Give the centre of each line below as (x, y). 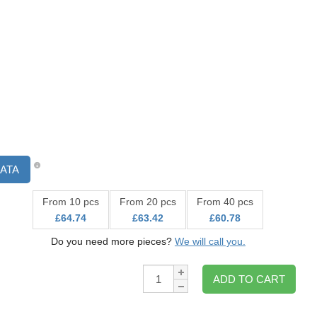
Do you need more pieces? (113, 241)
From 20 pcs (148, 202)
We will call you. (210, 241)
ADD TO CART (249, 279)
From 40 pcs (225, 202)
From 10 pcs (71, 202)
